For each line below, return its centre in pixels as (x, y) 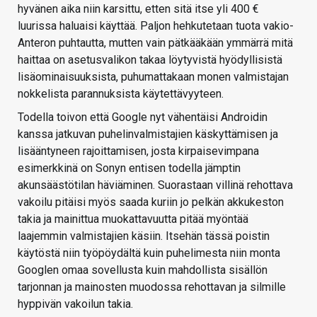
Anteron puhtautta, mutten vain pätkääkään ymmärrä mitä (155, 43)
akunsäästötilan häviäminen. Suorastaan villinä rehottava (155, 185)
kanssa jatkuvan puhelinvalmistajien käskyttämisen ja (148, 134)
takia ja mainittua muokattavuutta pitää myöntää (133, 219)
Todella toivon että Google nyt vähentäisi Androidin (143, 117)
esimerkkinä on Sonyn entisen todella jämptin (129, 168)
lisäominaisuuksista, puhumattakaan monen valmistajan (153, 77)
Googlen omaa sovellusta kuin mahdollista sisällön (143, 270)
